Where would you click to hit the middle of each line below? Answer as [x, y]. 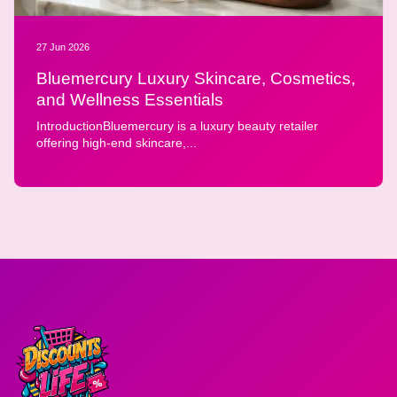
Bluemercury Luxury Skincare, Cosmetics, [196, 79]
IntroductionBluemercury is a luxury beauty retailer [177, 125]
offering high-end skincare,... [117, 142]
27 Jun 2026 [63, 47]
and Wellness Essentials [130, 100]
